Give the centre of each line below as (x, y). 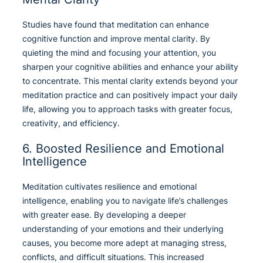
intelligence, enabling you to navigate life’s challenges (125, 201)
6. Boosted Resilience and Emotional (123, 149)
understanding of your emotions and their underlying (123, 229)
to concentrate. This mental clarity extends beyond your (130, 81)
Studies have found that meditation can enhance (116, 25)
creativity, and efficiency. (71, 123)
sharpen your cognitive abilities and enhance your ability (130, 67)
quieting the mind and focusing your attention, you (119, 53)
